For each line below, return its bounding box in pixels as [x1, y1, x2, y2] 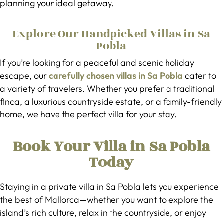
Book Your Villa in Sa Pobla [12, 135, 210, 158]
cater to [183, 70, 216, 81]
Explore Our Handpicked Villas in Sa [12, 25, 210, 42]
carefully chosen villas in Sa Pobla [49, 70, 183, 81]
